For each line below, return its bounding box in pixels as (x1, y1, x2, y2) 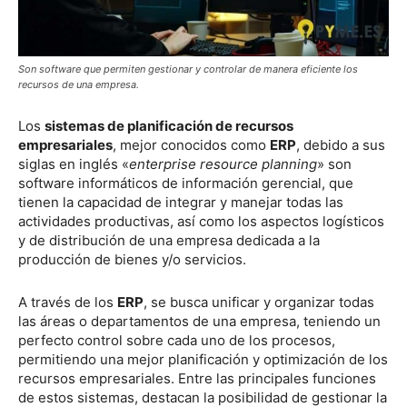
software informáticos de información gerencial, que (18, 174, 353, 192)
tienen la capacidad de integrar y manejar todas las (18, 194, 343, 211)
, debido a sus (296, 136, 385, 154)
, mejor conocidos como (113, 136, 270, 154)
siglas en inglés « (18, 155, 129, 173)
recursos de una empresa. (18, 78, 139, 91)
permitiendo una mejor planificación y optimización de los (18, 351, 388, 368)
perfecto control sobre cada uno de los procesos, (18, 332, 335, 349)
